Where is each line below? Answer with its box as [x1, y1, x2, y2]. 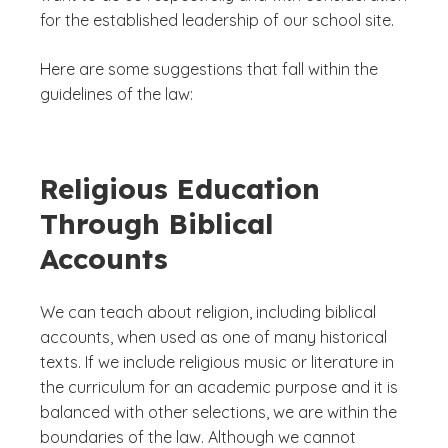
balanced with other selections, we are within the [40, 402, 397, 422]
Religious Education [40, 171, 320, 206]
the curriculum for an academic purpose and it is [40, 377, 398, 397]
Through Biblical [40, 206, 273, 241]
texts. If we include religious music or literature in [40, 352, 394, 372]
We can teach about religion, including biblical [40, 302, 376, 322]
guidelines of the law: [40, 84, 193, 104]
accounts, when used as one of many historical [40, 327, 387, 347]
